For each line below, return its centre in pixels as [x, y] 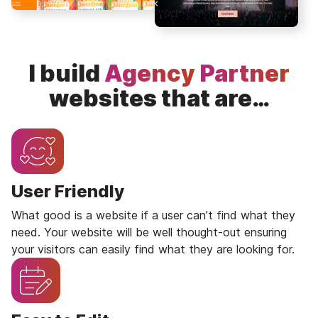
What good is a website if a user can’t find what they [153, 215]
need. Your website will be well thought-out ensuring [149, 232]
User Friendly [68, 192]
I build [66, 73]
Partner [245, 73]
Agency [150, 73]
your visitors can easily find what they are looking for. [153, 250]
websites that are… [159, 98]
